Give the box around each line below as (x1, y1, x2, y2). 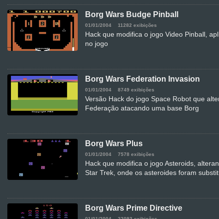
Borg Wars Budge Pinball (85, 10, 178, 19)
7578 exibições (118, 152, 154, 157)
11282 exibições (118, 22, 157, 28)
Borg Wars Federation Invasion (85, 75, 200, 84)
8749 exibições (118, 87, 154, 93)
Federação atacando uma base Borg (85, 104, 199, 112)
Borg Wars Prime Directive (85, 204, 182, 213)
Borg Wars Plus (85, 139, 143, 148)
